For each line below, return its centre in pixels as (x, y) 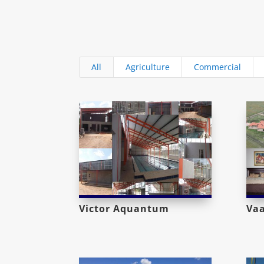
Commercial (218, 67)
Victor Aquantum (124, 208)
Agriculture (148, 67)
